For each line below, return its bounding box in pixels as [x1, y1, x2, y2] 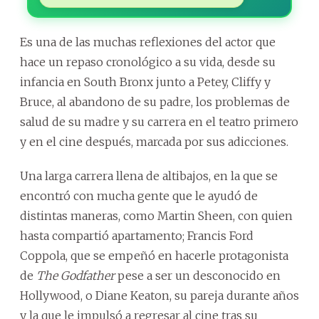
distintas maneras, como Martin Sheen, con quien [20, 208, 293, 223]
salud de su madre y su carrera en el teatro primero [20, 114, 298, 129]
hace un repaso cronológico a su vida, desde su [20, 54, 276, 69]
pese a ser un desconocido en [115, 268, 281, 283]
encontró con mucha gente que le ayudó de [20, 188, 258, 203]
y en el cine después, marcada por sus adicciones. [20, 134, 288, 149]
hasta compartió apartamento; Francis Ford [20, 228, 253, 243]
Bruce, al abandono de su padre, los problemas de [20, 94, 290, 109]
